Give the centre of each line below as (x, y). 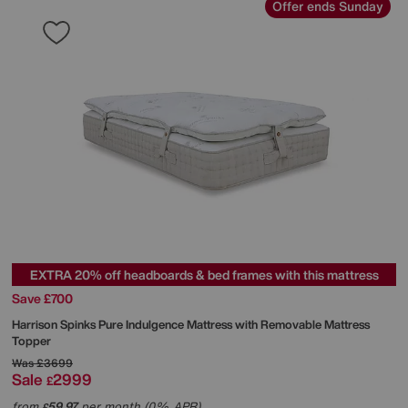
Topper (31, 342)
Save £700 (42, 299)
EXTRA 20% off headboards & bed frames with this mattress (204, 275)
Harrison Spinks (55, 325)
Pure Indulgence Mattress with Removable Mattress (234, 325)
